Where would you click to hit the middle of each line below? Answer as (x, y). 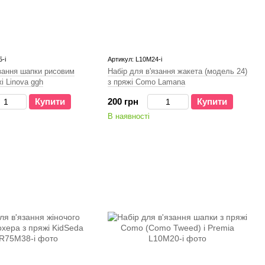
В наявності (129, 116)
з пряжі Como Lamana (146, 82)
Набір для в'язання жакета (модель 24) (177, 71)
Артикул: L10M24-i (135, 59)
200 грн (123, 101)
